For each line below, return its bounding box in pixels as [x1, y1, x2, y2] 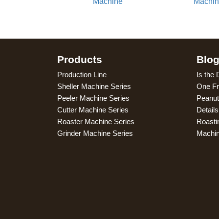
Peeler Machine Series [57, 93, 130, 102]
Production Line [57, 70, 107, 79]
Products [57, 53, 102, 65]
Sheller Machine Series [57, 82, 131, 90]
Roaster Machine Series [57, 117, 134, 126]
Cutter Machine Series [57, 105, 129, 114]
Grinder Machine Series [57, 129, 133, 137]
